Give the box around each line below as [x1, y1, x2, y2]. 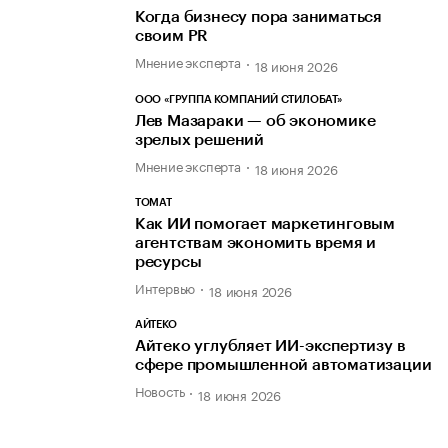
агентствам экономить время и [134, 234, 377, 251]
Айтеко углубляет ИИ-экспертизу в [134, 338, 406, 355]
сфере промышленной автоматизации [134, 357, 432, 374]
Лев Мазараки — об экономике [134, 112, 376, 129]
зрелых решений [134, 131, 265, 148]
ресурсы [134, 253, 202, 270]
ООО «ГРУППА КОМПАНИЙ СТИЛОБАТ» [134, 93, 342, 105]
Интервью [134, 276, 196, 297]
